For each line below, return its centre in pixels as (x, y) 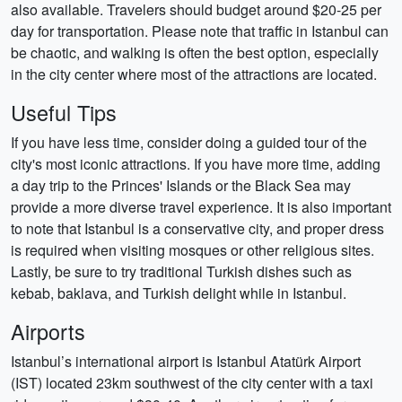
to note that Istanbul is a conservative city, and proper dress (197, 228)
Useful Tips (64, 112)
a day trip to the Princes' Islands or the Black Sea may (181, 185)
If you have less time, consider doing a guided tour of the (189, 142)
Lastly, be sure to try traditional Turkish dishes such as (181, 271)
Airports (48, 331)
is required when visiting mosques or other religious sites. (192, 250)
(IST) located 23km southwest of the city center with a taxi (192, 383)
